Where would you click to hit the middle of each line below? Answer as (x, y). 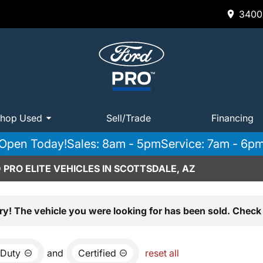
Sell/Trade (129, 118)
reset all (162, 253)
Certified (97, 253)
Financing (233, 118)
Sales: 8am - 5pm (114, 144)
